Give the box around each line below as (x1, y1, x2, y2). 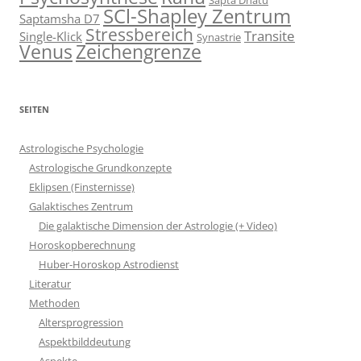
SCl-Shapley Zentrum (103, 2, 291, 29)
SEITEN (19, 102, 49, 115)
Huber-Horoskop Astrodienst (39, 256, 179, 272)
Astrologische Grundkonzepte (29, 160, 172, 175)
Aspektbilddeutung (39, 334, 131, 349)
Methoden (29, 295, 80, 310)
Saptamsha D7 (19, 9, 100, 27)
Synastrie (197, 29, 241, 44)
